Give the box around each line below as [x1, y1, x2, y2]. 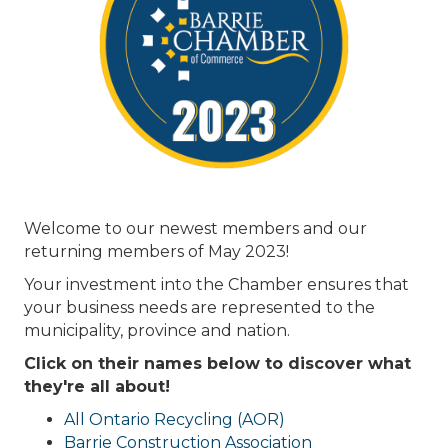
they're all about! [24, 377, 170, 397]
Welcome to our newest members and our [24, 219, 367, 239]
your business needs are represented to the [24, 298, 375, 318]
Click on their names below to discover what [24, 354, 411, 374]
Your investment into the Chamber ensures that [24, 275, 409, 295]
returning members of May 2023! [24, 242, 289, 262]
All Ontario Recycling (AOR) [64, 410, 285, 430]
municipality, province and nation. [24, 321, 290, 341]
